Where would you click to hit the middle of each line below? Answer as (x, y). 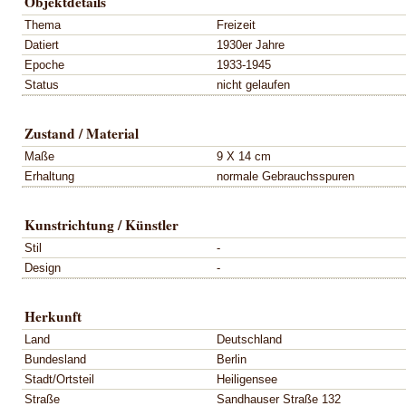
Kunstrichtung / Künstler (101, 224)
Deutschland (249, 339)
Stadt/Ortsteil (59, 379)
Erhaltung (49, 176)
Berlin (232, 359)
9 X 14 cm (244, 156)
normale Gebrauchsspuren (285, 176)
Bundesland (55, 359)
